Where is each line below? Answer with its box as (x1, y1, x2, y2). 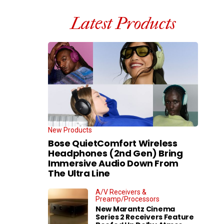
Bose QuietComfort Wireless (48, 136, 177, 149)
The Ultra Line (48, 166, 110, 179)
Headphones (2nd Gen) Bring (48, 146, 183, 159)
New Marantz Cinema (95, 203, 175, 214)
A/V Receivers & (95, 187, 146, 196)
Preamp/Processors (95, 194, 159, 203)
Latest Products (70, 13, 175, 33)
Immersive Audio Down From (48, 156, 178, 169)
